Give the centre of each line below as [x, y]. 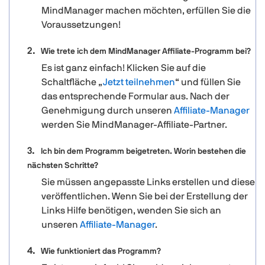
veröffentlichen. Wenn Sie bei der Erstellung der [145, 196]
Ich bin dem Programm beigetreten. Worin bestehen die [143, 151]
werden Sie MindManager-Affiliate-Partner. [134, 125]
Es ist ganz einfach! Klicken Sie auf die [124, 68]
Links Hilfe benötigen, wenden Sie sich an [131, 210]
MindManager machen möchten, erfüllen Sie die [146, 10]
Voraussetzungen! [81, 25]
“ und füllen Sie [208, 82]
